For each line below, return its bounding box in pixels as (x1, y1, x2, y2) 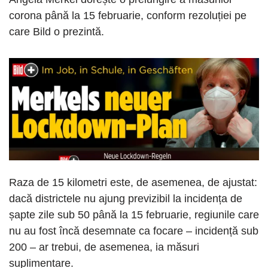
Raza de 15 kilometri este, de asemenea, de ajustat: (9, 176, 257, 189)
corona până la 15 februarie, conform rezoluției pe (9, 10, 246, 22)
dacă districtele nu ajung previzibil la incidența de (9, 193, 242, 205)
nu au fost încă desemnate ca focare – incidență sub (9, 225, 258, 237)
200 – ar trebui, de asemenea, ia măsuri (9, 241, 199, 254)
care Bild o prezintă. (9, 26, 104, 38)
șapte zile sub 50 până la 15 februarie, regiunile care (9, 209, 259, 221)
